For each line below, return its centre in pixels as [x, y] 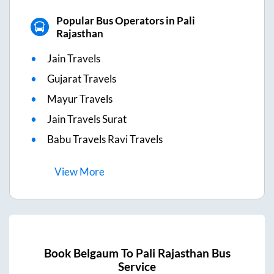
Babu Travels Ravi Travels [105, 139]
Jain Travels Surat [87, 119]
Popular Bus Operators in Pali [125, 20]
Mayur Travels [80, 98]
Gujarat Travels [82, 78]
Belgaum [96, 254]
